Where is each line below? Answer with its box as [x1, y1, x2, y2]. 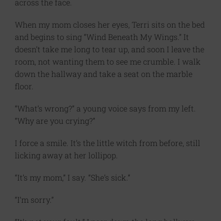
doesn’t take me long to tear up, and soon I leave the [15, 44, 204, 55]
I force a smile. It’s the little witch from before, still [15, 138, 200, 148]
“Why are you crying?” [15, 115, 95, 126]
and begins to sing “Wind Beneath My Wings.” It [15, 32, 189, 42]
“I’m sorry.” [15, 194, 54, 205]
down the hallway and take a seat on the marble [15, 69, 192, 79]
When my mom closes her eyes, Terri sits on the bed [15, 19, 205, 30]
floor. [15, 81, 34, 92]
